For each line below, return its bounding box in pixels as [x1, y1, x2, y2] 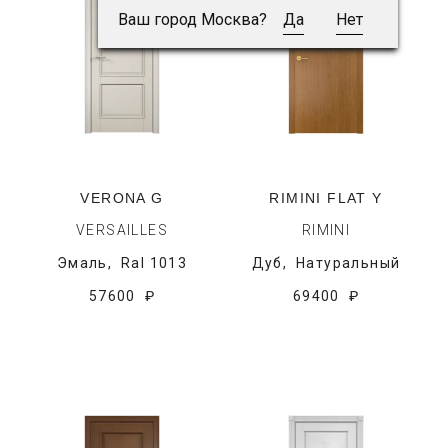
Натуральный [296, 255, 401, 271]
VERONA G [80, 190, 164, 206]
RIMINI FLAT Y [269, 190, 383, 206]
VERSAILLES [76, 222, 168, 238]
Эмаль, [56, 255, 121, 271]
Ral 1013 [121, 255, 188, 271]
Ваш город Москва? [117, 10, 267, 29]
